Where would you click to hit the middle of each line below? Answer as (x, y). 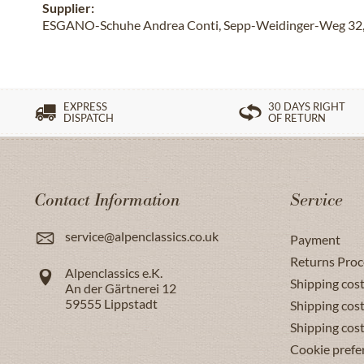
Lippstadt (131, 303)
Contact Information (107, 201)
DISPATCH (89, 118)
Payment (315, 239)
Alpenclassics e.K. (114, 273)
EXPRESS (85, 106)
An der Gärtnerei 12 (121, 288)
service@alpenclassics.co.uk (142, 236)
